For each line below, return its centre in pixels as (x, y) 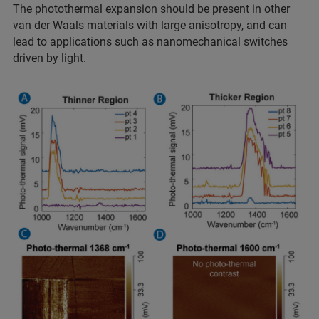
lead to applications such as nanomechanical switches (150, 42)
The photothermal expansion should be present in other (151, 9)
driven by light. (49, 58)
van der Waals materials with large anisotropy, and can (150, 26)
